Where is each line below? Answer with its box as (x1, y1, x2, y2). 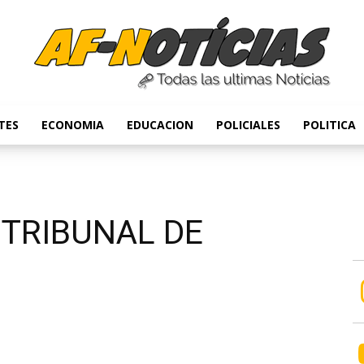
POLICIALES (216, 117, 280, 132)
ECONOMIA (41, 117, 104, 132)
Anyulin (181, 134, 219, 150)
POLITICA (303, 117, 356, 132)
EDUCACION (127, 117, 193, 132)
